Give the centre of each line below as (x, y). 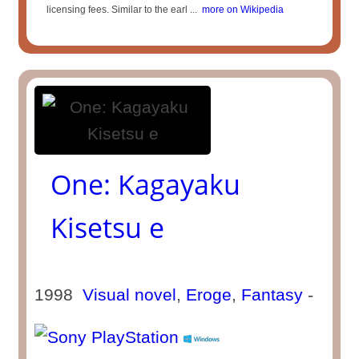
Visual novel (130, 294)
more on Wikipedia (241, 10)
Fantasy (272, 294)
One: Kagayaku (146, 184)
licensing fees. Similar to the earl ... (122, 10)
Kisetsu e (108, 228)
